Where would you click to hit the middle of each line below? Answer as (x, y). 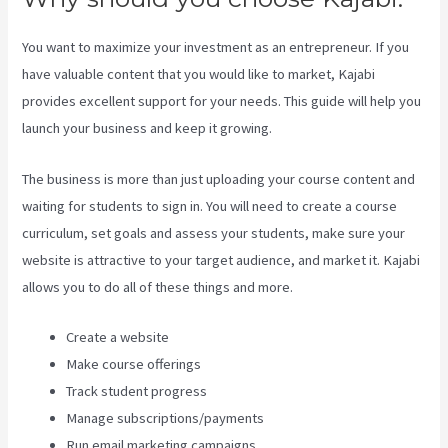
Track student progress (137, 390)
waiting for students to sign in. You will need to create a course (210, 205)
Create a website (118, 336)
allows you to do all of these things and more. (158, 286)
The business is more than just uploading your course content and (219, 178)
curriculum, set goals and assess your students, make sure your (214, 232)
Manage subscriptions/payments (165, 417)
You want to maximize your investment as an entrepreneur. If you (216, 47)
